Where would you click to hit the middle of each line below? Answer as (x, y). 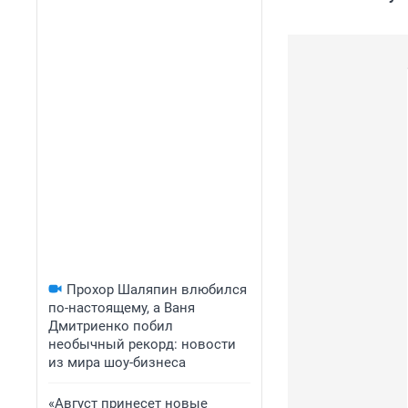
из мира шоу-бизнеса (117, 362)
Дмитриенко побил (111, 326)
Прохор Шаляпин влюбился (157, 290)
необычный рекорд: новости (142, 344)
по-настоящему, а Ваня (122, 308)
